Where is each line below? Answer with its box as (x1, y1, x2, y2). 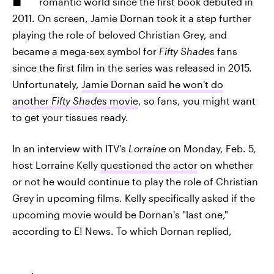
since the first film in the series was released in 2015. (12, 62, 252, 73)
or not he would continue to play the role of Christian (12, 176, 258, 187)
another (12, 95, 51, 106)
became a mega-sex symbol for (12, 45, 159, 57)
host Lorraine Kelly (12, 159, 100, 171)
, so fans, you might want (138, 95, 256, 106)
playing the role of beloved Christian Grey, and (12, 29, 227, 40)
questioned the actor (100, 159, 198, 171)
